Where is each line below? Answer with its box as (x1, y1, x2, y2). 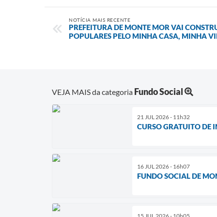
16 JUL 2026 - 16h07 (137, 162, 190, 170)
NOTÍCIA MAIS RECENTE (69, 17, 130, 23)
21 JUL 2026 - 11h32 (137, 113, 190, 121)
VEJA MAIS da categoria (52, 87, 134, 96)
